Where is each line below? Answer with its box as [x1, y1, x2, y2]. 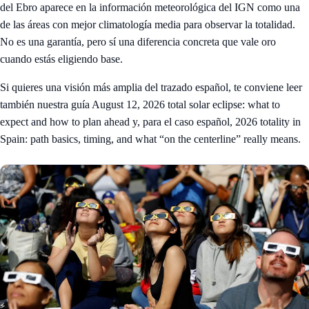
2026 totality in [235, 115, 301, 128]
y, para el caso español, [130, 115, 235, 128]
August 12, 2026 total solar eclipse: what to [92, 98, 280, 110]
